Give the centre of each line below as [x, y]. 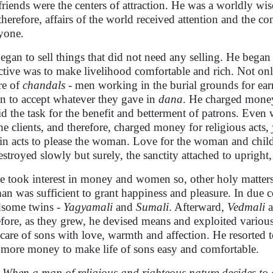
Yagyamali [88, 207]
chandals [44, 85]
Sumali [152, 207]
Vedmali [246, 207]
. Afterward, [198, 207]
